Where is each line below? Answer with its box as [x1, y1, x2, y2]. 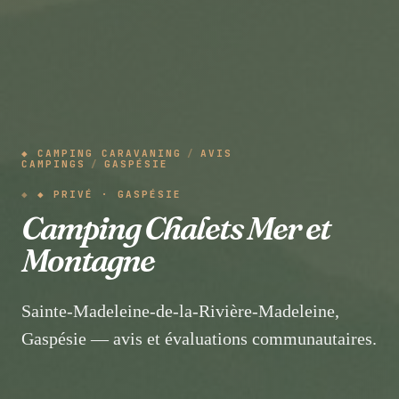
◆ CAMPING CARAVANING [21, 146, 182, 159]
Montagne [21, 240, 154, 280]
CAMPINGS [21, 157, 85, 170]
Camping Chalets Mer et [21, 208, 330, 248]
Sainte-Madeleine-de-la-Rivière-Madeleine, [21, 300, 339, 321]
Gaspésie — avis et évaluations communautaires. [21, 328, 377, 348]
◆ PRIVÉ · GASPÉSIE [37, 187, 182, 200]
